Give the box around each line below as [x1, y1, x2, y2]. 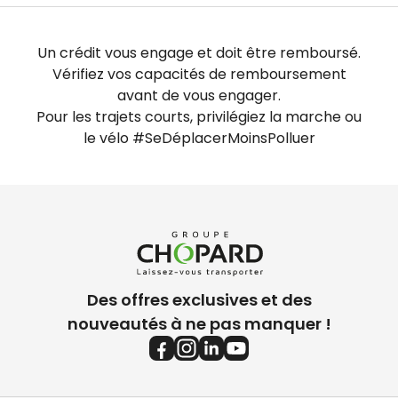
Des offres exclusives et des [86, 288, 312, 311]
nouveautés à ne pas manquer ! [67, 312, 331, 335]
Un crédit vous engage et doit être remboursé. [37, 42, 361, 63]
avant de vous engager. [117, 84, 281, 106]
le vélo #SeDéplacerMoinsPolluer [83, 127, 315, 148]
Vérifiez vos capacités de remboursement [52, 63, 346, 84]
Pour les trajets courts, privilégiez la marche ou [36, 106, 362, 127]
